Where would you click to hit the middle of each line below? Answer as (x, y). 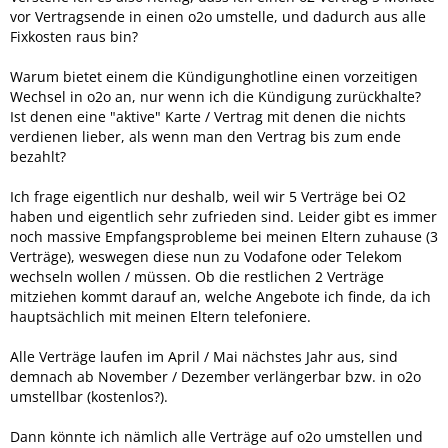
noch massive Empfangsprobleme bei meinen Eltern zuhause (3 (224, 237)
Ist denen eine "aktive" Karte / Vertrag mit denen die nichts (208, 117)
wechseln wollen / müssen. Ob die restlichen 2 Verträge (197, 277)
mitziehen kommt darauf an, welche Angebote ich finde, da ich (220, 297)
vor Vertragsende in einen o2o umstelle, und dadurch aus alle (218, 17)
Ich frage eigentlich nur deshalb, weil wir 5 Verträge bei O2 (208, 197)
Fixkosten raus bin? (74, 37)
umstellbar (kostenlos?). (89, 397)
